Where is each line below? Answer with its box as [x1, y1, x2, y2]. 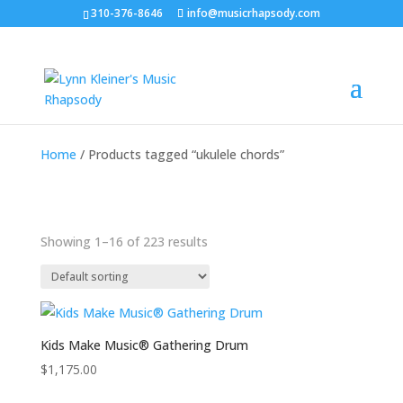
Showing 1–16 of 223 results [40, 233, 208, 250]
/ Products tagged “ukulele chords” [76, 146, 284, 163]
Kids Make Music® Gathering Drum [40, 336, 248, 354]
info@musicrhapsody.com [186, 5, 320, 21]
